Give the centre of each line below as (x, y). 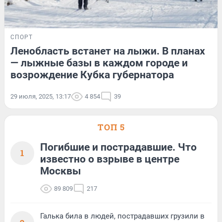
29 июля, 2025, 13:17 (41, 96)
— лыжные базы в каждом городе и (99, 63)
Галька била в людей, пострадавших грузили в (122, 216)
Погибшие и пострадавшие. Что (118, 147)
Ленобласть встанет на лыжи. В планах (108, 51)
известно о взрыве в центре (110, 159)
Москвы (60, 171)
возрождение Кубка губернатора (92, 75)
